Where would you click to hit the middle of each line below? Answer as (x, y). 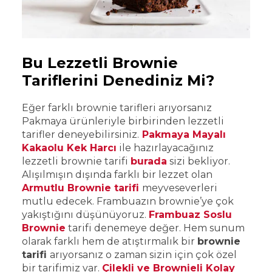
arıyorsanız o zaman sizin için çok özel (143, 254)
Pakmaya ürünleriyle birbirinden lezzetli (123, 121)
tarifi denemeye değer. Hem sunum (155, 228)
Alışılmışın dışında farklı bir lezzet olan (117, 174)
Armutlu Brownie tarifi (82, 188)
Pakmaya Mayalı (184, 134)
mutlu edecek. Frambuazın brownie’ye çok (128, 201)
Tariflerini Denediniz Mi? (120, 80)
